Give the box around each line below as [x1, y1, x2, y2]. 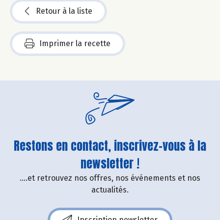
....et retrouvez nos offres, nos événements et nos [20, 173, 200, 183]
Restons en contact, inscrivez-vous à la [14, 137, 206, 155]
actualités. [91, 185, 129, 194]
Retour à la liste [36, 6, 92, 16]
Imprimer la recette [39, 38, 110, 48]
